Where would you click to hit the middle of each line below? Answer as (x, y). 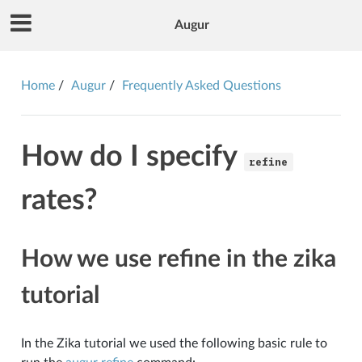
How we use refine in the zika (178, 259)
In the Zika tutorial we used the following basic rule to (174, 343)
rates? (59, 200)
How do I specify (132, 156)
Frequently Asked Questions (201, 85)
